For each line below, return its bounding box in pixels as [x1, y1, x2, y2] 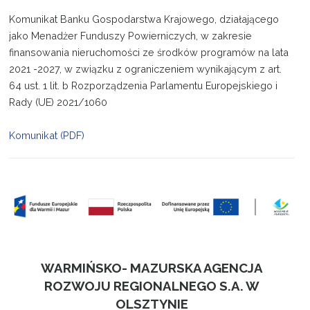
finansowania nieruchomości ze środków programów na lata [9, 46, 289, 58]
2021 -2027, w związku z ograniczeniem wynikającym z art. [9, 63, 282, 75]
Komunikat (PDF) [9, 129, 85, 141]
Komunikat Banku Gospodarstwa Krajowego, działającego [9, 13, 280, 25]
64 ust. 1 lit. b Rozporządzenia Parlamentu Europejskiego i [9, 80, 278, 91]
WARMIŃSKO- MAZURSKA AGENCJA [41, 260, 264, 276]
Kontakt [15, 53, 57, 66]
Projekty [15, 24, 60, 36]
